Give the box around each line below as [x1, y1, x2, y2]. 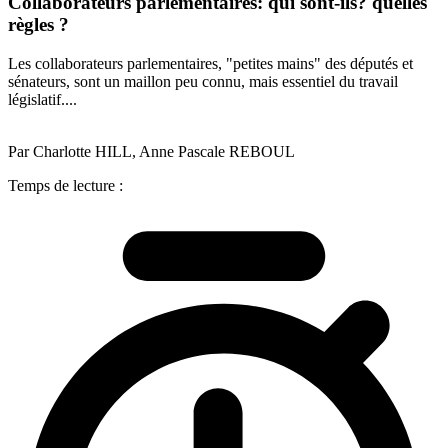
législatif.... [8, 90, 77, 108]
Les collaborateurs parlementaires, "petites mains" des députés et [8, 54, 413, 72]
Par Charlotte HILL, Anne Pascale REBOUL [8, 142, 295, 160]
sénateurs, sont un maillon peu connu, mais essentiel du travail [8, 72, 398, 90]
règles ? [8, 14, 69, 36]
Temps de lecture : [8, 176, 123, 194]
